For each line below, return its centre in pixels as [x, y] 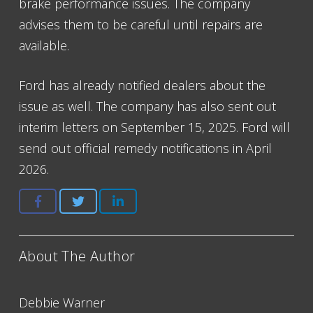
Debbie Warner [62, 302]
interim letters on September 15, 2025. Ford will [154, 127]
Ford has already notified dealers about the [142, 85]
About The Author [77, 256]
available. [44, 45]
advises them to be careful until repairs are [141, 24]
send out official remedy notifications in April [145, 148]
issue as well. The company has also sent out [147, 106]
